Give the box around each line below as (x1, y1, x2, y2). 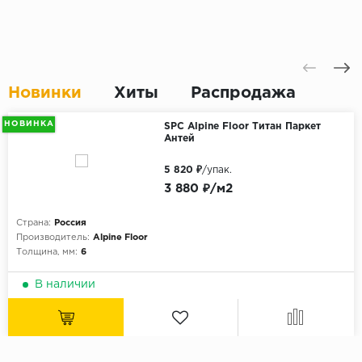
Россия (54, 219, 86, 228)
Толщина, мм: (16, 248, 78, 257)
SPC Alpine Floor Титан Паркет (163, 122, 321, 132)
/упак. (201, 166, 232, 175)
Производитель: (16, 234, 90, 242)
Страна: (16, 219, 51, 228)
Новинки (8, 86, 82, 101)
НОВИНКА (3, 120, 54, 128)
